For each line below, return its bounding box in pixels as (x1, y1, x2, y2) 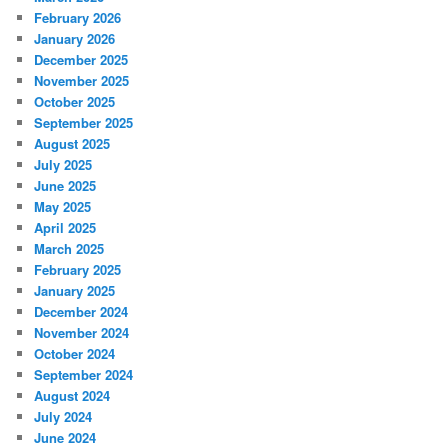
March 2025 (34, 238, 105, 258)
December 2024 (34, 301, 129, 321)
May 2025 (34, 196, 92, 216)
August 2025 (34, 133, 111, 153)
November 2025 (34, 70, 130, 90)
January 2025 (34, 280, 116, 300)
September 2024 (34, 364, 134, 384)
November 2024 (34, 322, 130, 342)
